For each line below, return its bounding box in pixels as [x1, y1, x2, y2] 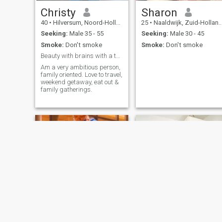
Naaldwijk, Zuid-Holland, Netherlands [152, 18, 219, 26]
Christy [40, 5, 76, 19]
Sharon [141, 5, 177, 19]
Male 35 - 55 [67, 30, 104, 38]
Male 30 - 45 [168, 30, 204, 38]
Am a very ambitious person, [40, 63, 120, 71]
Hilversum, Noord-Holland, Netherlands [51, 18, 116, 26]
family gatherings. [40, 85, 92, 93]
